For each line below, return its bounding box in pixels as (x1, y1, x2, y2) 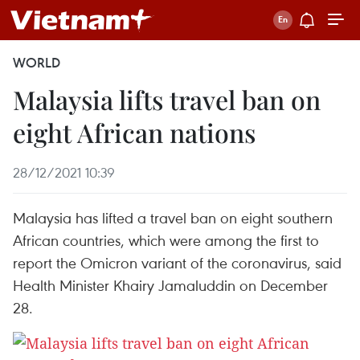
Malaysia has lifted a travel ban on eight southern (13, 207, 333, 227)
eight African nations (13, 115, 256, 149)
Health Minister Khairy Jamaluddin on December (13, 275, 328, 295)
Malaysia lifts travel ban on (13, 82, 321, 117)
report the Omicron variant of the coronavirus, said (13, 252, 342, 272)
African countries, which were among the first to (13, 230, 319, 250)
